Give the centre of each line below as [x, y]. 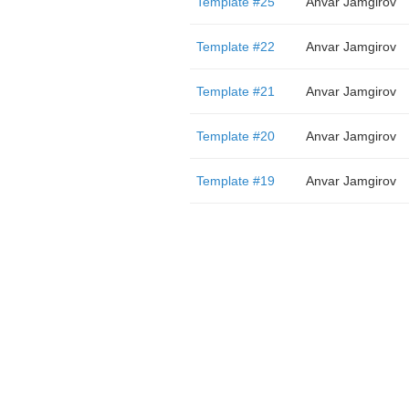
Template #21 [235, 91]
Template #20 [235, 136]
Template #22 [235, 47]
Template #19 [235, 181]
